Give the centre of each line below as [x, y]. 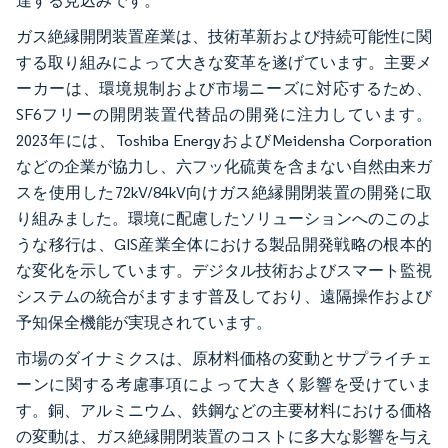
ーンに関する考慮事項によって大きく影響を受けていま [224, 384]
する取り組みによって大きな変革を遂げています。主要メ [224, 62]
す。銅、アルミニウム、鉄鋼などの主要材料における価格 [224, 410]
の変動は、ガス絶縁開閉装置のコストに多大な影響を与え [224, 436]
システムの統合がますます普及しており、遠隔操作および [224, 296]
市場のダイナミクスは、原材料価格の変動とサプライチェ [224, 358]
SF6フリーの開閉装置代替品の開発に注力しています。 [224, 114]
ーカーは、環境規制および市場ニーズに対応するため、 [224, 88]
